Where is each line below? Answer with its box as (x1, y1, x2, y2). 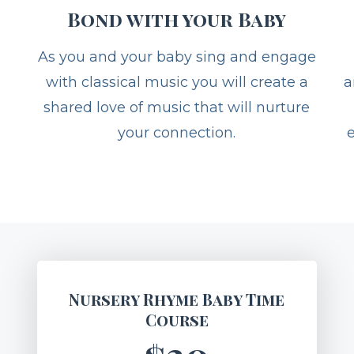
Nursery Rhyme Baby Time (69, 318, 285, 341)
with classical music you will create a (45, 104, 308, 122)
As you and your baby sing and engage (37, 78, 316, 96)
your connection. (118, 154, 236, 172)
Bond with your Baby (67, 36, 287, 62)
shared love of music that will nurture (43, 129, 311, 147)
